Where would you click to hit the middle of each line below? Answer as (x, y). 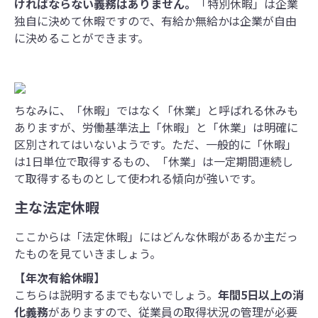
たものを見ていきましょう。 (88, 253)
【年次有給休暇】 (60, 277)
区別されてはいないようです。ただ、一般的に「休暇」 (155, 144)
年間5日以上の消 (261, 294)
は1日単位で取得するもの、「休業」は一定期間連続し (154, 161)
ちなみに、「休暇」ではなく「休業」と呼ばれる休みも (156, 110)
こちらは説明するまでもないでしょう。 (116, 294)
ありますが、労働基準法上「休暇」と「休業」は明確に (156, 127)
